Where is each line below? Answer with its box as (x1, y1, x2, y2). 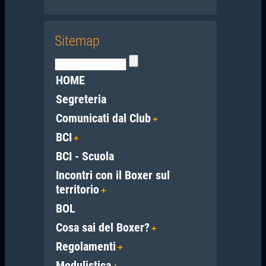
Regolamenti (55, 239, 116, 254)
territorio (55, 182, 99, 197)
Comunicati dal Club (55, 110, 151, 125)
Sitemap (54, 32, 100, 49)
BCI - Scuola (55, 148, 114, 163)
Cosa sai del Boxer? (55, 220, 150, 235)
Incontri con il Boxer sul (55, 167, 170, 182)
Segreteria (55, 91, 106, 106)
